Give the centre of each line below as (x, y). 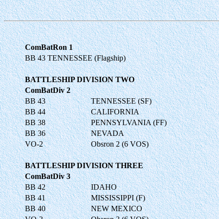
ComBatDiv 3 (48, 176)
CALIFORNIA (115, 111)
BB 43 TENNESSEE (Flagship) (75, 58)
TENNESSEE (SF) (121, 101)
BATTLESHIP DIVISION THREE (84, 165)
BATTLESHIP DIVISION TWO (80, 79)
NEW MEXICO (117, 208)
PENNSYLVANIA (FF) (129, 122)
